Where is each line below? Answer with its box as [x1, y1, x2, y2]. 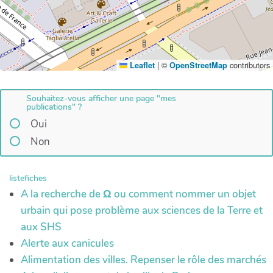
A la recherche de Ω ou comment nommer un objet [21, 186, 256, 201]
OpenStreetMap [169, 59, 227, 71]
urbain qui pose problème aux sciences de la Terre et [21, 203, 263, 218]
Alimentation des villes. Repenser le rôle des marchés [21, 252, 266, 267]
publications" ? [26, 101, 82, 113]
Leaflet [127, 59, 155, 71]
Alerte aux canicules [21, 236, 114, 250]
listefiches [9, 172, 47, 184]
